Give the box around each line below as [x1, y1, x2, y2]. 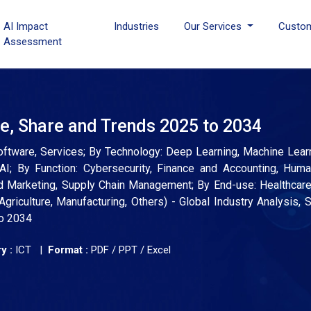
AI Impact [3, 20, 49, 33]
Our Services [184, 20, 245, 33]
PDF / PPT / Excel [88, 244, 171, 256]
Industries [114, 20, 160, 33]
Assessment [3, 35, 62, 48]
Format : [48, 244, 88, 256]
